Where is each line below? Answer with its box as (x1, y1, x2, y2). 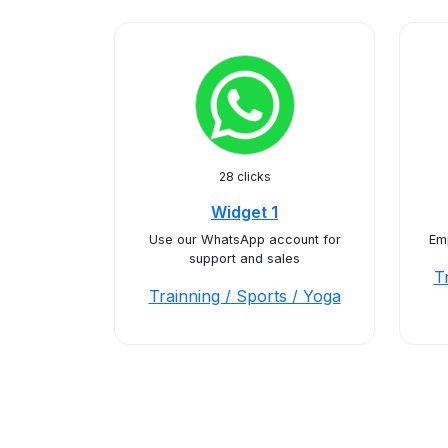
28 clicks (218, 169, 271, 184)
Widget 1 (211, 202, 278, 222)
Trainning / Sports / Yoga (148, 286, 341, 306)
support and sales (189, 251, 300, 266)
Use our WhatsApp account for (148, 232, 341, 247)
